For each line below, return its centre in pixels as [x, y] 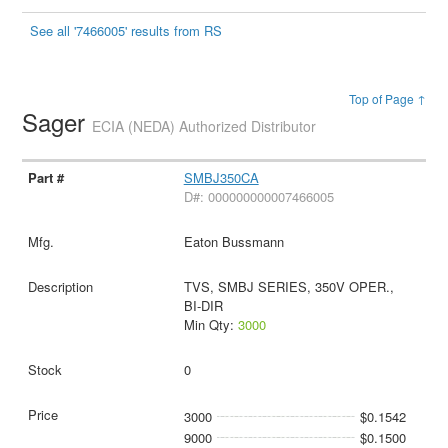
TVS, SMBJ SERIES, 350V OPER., [288, 287]
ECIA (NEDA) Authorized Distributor [204, 126]
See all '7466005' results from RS [126, 31]
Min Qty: [210, 325]
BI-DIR [203, 306]
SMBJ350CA [221, 178]
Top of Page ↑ [387, 99]
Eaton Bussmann [233, 242]
